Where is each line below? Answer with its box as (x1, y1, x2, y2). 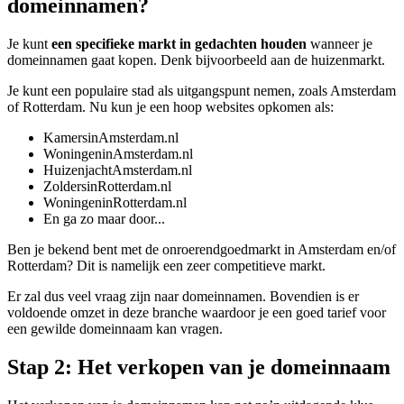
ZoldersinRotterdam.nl (43, 178, 171, 194)
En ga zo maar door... (43, 210, 169, 226)
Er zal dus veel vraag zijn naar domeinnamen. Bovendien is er (7, 288, 359, 304)
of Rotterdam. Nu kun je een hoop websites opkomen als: (7, 98, 334, 115)
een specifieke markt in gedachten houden (51, 35, 307, 51)
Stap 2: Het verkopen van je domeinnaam (7, 354, 390, 379)
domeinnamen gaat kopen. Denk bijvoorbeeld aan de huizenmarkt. (7, 51, 389, 68)
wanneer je (307, 35, 372, 51)
